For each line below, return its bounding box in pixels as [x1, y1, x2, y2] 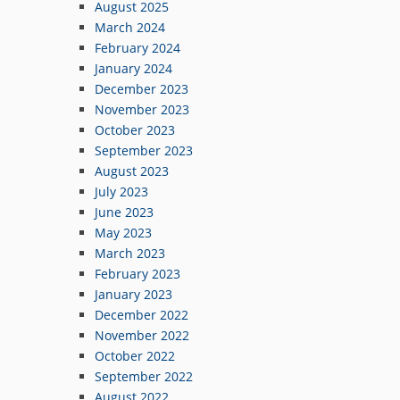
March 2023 [95, 244, 165, 262]
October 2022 [95, 346, 175, 364]
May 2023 [95, 223, 152, 241]
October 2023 [95, 121, 175, 138]
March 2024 [95, 18, 165, 36]
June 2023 [95, 203, 154, 221]
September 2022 [95, 367, 193, 385]
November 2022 [95, 326, 189, 344]
